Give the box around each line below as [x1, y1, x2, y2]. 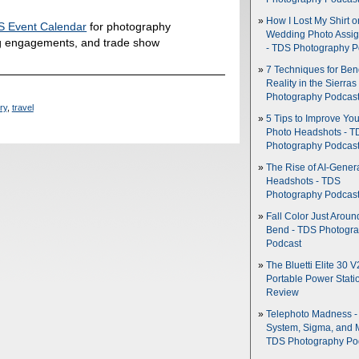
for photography [87, 19, 171, 33]
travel [11, 103, 34, 113]
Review [266, 288, 299, 297]
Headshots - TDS [266, 176, 341, 186]
